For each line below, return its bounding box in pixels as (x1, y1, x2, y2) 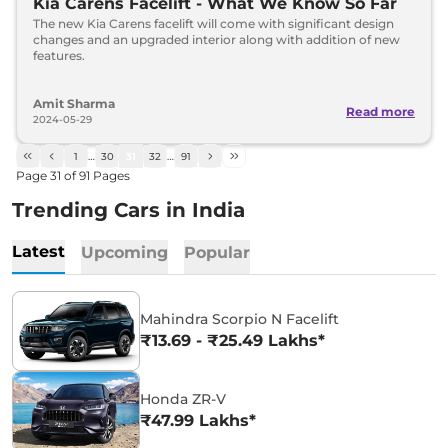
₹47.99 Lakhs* (140, 411, 256, 430)
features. (33, 48, 85, 63)
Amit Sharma (33, 96, 115, 111)
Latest (12, 242, 65, 261)
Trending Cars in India (12, 198, 245, 222)
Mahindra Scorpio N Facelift (140, 310, 339, 328)
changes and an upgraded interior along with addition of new (33, 32, 400, 47)
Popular (184, 243, 250, 262)
